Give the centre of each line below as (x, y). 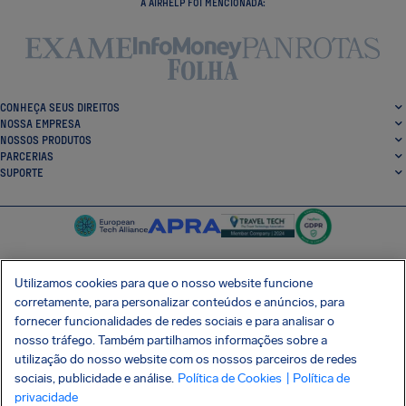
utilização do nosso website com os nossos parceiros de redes (186, 359)
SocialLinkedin (260, 303)
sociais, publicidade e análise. (94, 378)
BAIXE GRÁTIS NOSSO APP (203, 347)
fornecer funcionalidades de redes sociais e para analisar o (174, 321)
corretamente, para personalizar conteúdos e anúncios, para (179, 302)
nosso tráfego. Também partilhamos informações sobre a (171, 340)
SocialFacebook (197, 303)
